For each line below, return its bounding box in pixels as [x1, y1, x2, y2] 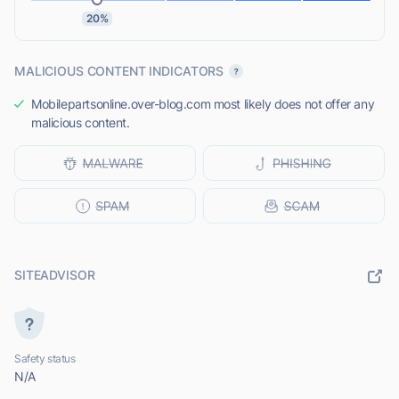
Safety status [14, 352, 76, 366]
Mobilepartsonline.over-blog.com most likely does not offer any [31, 96, 375, 112]
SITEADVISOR [14, 267, 95, 283]
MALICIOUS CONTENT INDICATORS [14, 63, 224, 79]
